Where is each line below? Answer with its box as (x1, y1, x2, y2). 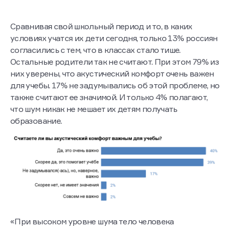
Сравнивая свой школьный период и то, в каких (10, 37, 193, 48)
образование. (10, 131, 62, 142)
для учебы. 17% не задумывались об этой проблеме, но (10, 96, 220, 107)
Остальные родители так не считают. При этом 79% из (10, 72, 219, 83)
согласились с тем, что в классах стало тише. (10, 61, 181, 71)
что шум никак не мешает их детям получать (10, 120, 178, 130)
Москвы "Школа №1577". (10, 1, 107, 12)
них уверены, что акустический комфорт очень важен (10, 84, 214, 95)
